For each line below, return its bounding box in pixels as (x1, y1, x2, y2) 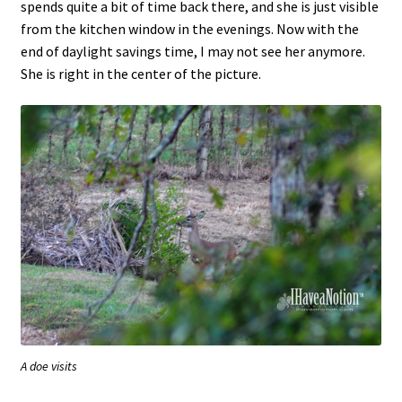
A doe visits (21, 357, 77, 374)
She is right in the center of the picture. (20, 64, 261, 83)
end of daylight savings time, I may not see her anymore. (20, 41, 365, 60)
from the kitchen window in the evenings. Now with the (20, 19, 359, 38)
